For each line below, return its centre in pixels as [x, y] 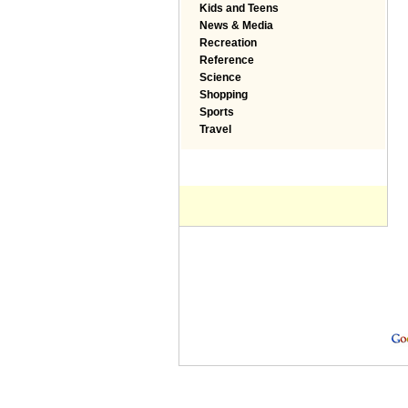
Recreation [228, 43]
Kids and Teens [239, 8]
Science [220, 77]
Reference [227, 60]
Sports [217, 112]
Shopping [224, 95]
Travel [215, 129]
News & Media [236, 25]
